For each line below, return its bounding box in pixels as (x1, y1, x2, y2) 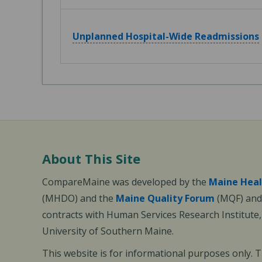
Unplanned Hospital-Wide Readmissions (73, 30, 259, 43)
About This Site (42, 150, 140, 167)
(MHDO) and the (42, 192, 116, 205)
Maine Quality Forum (116, 192, 215, 205)
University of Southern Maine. (42, 225, 174, 237)
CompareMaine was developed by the (42, 175, 209, 188)
